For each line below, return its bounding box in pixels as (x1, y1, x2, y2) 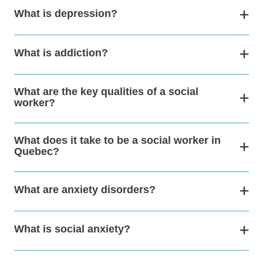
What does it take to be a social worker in (14, 134, 221, 146)
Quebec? (14, 145, 59, 157)
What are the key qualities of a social (14, 85, 198, 97)
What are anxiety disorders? (14, 184, 156, 196)
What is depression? (14, 8, 117, 20)
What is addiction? (14, 47, 108, 59)
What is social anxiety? (14, 223, 130, 235)
